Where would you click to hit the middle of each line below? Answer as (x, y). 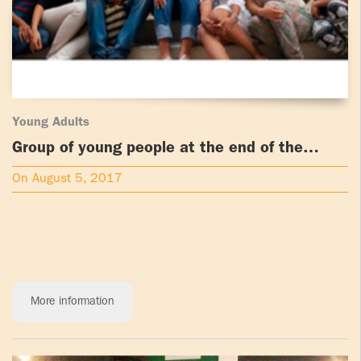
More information (73, 303)
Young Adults (51, 124)
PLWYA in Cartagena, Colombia (125, 167)
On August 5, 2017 (67, 180)
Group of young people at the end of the (145, 149)
